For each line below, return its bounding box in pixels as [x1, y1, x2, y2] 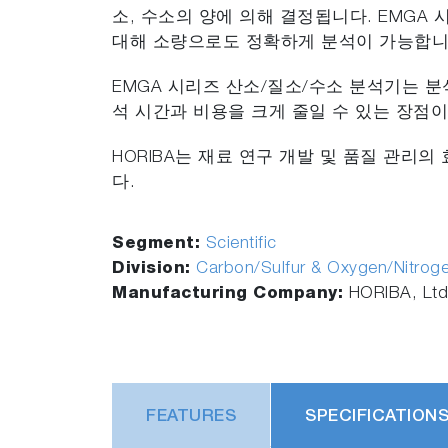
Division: [112, 261, 196, 278]
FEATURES [146, 408, 236, 426]
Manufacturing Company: [112, 286, 349, 303]
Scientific [205, 236, 277, 253]
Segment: [112, 236, 206, 253]
